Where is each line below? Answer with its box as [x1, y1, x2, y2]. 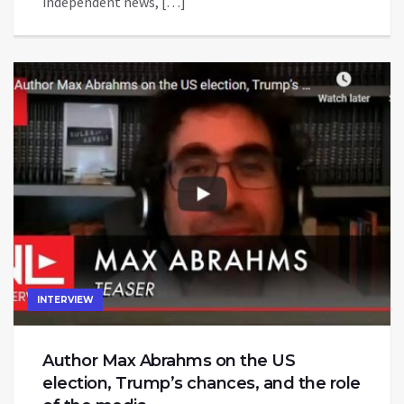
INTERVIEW [37, 294, 94, 307]
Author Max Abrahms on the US [42, 351, 295, 372]
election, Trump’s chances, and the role [42, 373, 361, 394]
